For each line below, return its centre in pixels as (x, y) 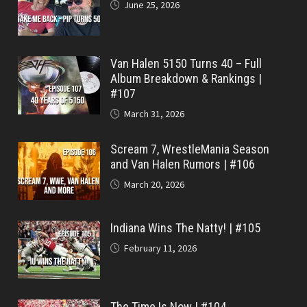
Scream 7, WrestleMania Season (190, 149)
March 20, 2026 (155, 184)
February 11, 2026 (161, 248)
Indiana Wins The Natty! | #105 (186, 228)
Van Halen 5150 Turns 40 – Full (186, 63)
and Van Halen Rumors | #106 (183, 164)
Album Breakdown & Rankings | (186, 78)
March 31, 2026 (155, 114)
